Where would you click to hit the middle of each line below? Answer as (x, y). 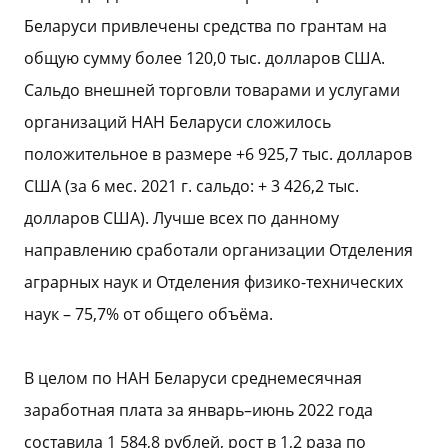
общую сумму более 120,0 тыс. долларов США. (204, 58)
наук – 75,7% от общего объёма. (148, 314)
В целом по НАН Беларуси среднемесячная (193, 378)
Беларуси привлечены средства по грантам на (205, 26)
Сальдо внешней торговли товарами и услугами (212, 90)
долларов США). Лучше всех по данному (181, 218)
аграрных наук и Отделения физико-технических (213, 282)
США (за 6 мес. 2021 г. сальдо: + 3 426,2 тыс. (191, 186)
